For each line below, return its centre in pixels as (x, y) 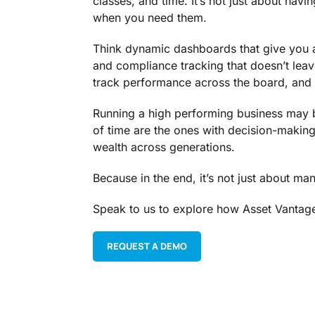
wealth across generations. (164, 147)
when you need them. (150, 18)
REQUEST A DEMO (147, 246)
